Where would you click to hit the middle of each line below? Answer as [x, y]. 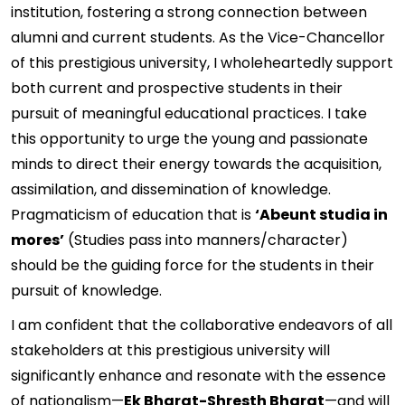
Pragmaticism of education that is [133, 215]
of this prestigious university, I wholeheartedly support [202, 63]
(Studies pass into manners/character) [206, 240]
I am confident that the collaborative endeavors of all [202, 325]
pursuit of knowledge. [86, 291]
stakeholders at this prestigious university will [170, 350]
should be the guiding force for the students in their [193, 265]
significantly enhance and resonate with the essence [198, 376]
